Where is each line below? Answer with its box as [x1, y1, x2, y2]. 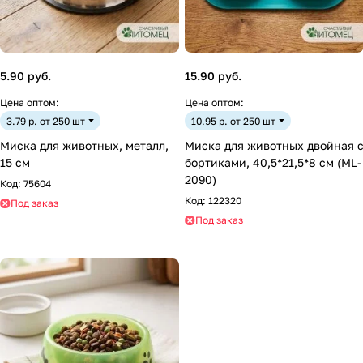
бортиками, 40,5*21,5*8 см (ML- [185, 156, 361, 169]
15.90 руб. [185, 69, 241, 83]
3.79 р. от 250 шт [6, 114, 85, 127]
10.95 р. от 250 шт [191, 114, 275, 127]
